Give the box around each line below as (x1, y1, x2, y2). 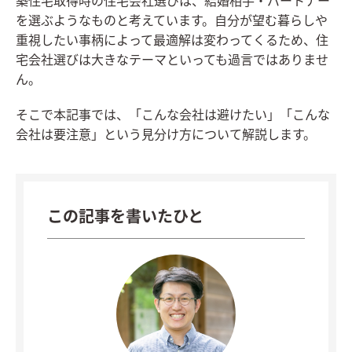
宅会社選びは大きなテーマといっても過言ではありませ (16, 54, 328, 68)
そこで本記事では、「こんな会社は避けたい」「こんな (16, 109, 330, 123)
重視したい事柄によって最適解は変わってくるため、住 (16, 35, 328, 48)
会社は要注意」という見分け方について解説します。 (16, 129, 316, 142)
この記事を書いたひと (47, 210, 203, 226)
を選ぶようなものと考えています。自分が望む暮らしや (16, 15, 328, 28)
